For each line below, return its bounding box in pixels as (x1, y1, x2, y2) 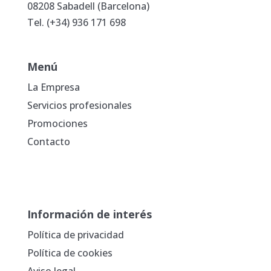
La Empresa (27, 80, 80, 94)
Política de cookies (27, 246, 113, 260)
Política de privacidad (27, 228, 124, 242)
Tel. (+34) (27, 16, 72, 30)
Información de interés (27, 207, 152, 222)
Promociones (27, 117, 88, 131)
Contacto (27, 135, 70, 149)
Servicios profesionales (27, 99, 132, 113)
